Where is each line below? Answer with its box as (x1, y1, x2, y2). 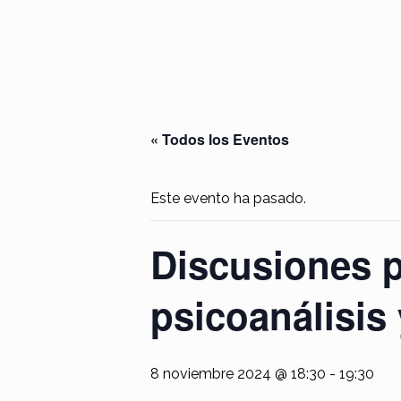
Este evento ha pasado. (150, 189, 306, 207)
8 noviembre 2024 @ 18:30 (150, 364, 326, 382)
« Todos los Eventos (150, 128, 289, 149)
